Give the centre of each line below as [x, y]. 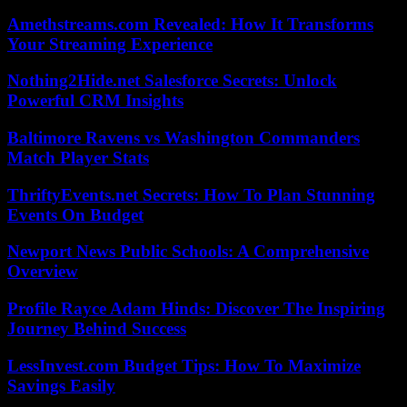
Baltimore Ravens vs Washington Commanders [184, 138]
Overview [43, 272]
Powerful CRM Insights [95, 101]
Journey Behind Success [97, 329]
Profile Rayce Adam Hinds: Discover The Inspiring [196, 309]
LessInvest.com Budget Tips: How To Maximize [184, 365]
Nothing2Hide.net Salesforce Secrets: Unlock [172, 81]
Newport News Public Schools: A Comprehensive [188, 252]
